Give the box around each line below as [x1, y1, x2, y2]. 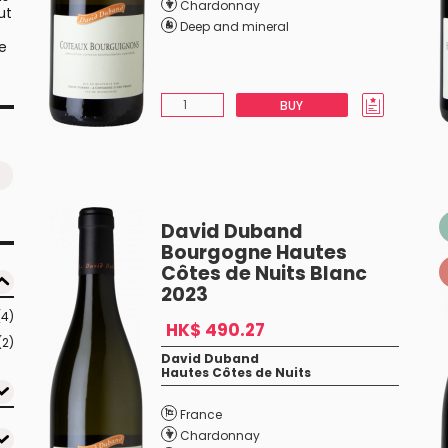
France [179, 406, 222, 423]
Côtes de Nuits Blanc [160, 260, 367, 287]
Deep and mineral [179, 18, 289, 35]
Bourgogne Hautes [160, 239, 347, 266]
